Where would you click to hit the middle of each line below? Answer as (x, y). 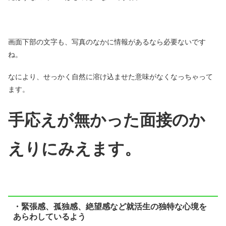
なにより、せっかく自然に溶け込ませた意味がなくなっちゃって (110, 77)
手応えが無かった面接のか (107, 120)
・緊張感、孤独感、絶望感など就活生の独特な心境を (110, 206)
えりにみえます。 (74, 149)
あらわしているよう (49, 216)
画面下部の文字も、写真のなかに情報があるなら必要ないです (107, 42)
